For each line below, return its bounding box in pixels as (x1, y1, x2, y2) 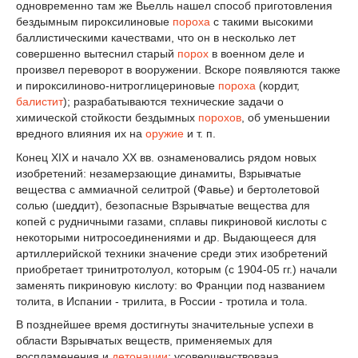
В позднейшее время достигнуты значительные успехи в (16, 318, 313, 332)
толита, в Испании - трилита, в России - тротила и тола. (16, 294, 308, 308)
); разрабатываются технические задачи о (63, 94, 284, 108)
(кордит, (256, 78, 300, 92)
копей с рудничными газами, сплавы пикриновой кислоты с (16, 214, 327, 228)
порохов (198, 110, 241, 124)
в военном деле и (209, 46, 304, 60)
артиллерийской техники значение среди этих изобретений (16, 246, 328, 260)
